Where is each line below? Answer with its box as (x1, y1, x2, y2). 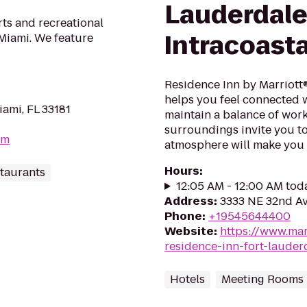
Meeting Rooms (221, 271, 304, 287)
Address (164, 193, 214, 209)
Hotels (170, 271, 205, 287)
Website (164, 223, 214, 239)
